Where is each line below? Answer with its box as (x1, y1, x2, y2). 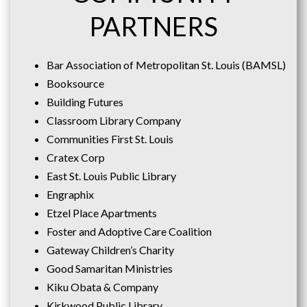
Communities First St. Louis (46, 132, 173, 145)
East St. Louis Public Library (46, 169, 176, 182)
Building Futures (46, 95, 123, 108)
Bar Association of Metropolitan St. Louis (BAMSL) (46, 58, 286, 71)
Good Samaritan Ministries (46, 262, 173, 275)
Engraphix (46, 188, 94, 201)
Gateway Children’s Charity (46, 243, 174, 256)
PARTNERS (89, 10, 218, 42)
